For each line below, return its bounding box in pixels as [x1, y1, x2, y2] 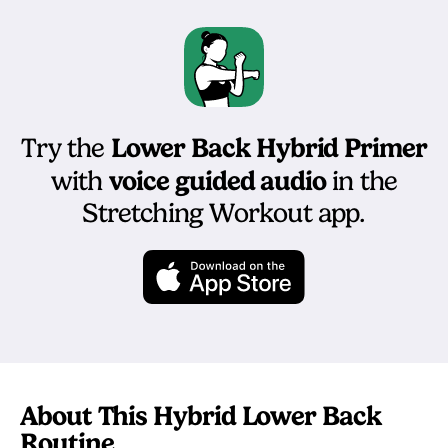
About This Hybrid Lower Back [20, 400, 381, 432]
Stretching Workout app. [82, 198, 366, 229]
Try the [21, 133, 111, 164]
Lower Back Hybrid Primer [110, 132, 427, 164]
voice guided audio [108, 165, 327, 197]
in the [326, 166, 398, 197]
